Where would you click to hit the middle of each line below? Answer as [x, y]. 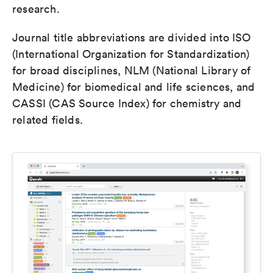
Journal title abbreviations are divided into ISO [132, 37]
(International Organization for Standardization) [131, 54]
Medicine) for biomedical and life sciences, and [134, 87]
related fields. [48, 120]
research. [36, 9]
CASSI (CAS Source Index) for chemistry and [127, 103]
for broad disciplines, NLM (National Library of [132, 70]
